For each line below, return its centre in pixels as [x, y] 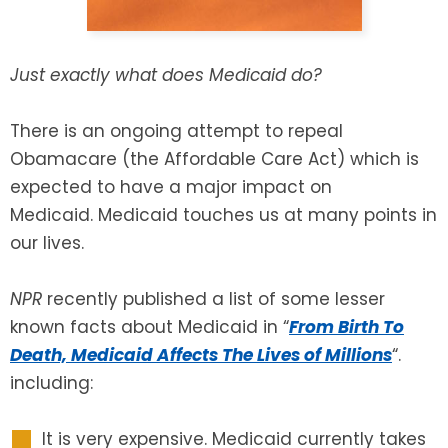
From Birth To [346, 326]
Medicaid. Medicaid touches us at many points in [223, 214]
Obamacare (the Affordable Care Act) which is [214, 158]
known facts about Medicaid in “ [149, 326]
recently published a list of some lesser [213, 298]
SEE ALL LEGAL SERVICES [113, 47]
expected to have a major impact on [171, 186]
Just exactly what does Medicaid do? [166, 74]
